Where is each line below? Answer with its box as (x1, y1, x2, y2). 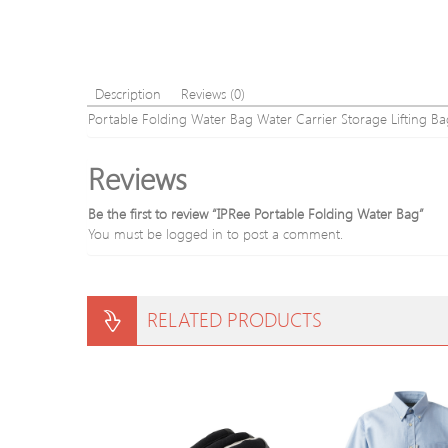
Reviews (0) (181, 84, 245, 103)
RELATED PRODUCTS (147, 305, 322, 332)
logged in (166, 224, 223, 243)
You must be (88, 224, 166, 243)
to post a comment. (223, 224, 343, 243)
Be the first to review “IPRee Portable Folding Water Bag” (88, 204, 424, 223)
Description (95, 84, 161, 103)
